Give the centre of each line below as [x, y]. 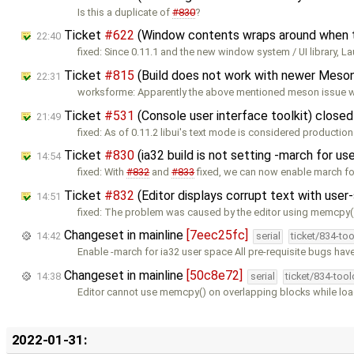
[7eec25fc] [217, 235]
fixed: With [102, 172]
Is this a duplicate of [125, 12]
